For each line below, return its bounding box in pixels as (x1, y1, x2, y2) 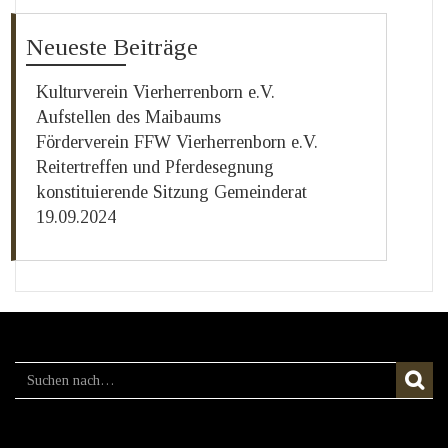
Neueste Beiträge (26, 34, 198, 61)
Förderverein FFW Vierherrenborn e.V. (36, 132, 318, 153)
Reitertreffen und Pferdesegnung (36, 157, 274, 178)
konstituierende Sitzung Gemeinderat (36, 182, 307, 203)
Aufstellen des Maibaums (36, 107, 221, 128)
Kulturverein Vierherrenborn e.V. (36, 82, 275, 103)
